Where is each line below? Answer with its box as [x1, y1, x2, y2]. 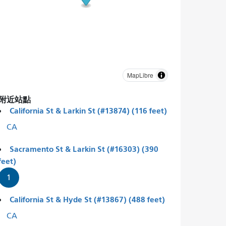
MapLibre [127, 70, 153, 79]
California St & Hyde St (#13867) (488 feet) [9, 194, 165, 204]
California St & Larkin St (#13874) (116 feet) [9, 105, 167, 116]
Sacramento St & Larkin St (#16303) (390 [9, 144, 158, 154]
